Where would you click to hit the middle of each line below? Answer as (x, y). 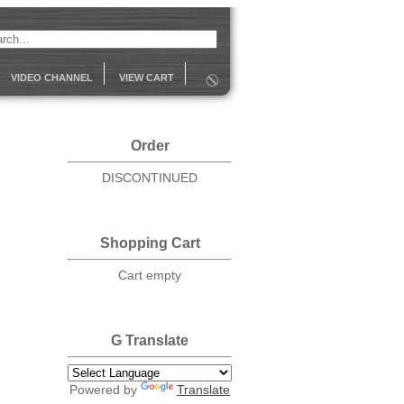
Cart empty (150, 275)
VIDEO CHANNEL (52, 78)
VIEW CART (147, 78)
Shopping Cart (150, 243)
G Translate (150, 340)
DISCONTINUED (150, 178)
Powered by (105, 390)
